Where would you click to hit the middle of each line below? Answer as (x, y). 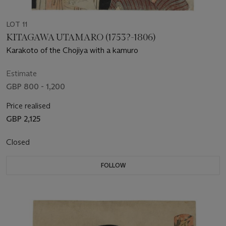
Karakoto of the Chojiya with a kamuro (72, 50)
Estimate (21, 74)
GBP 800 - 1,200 (36, 87)
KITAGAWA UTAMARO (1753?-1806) (81, 38)
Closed (19, 142)
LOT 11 (17, 24)
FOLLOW (113, 165)
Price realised (28, 106)
